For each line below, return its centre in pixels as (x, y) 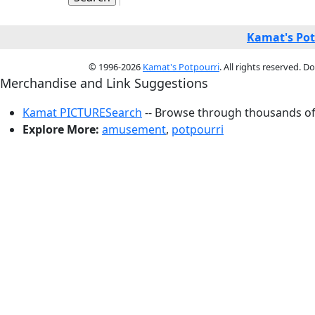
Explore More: (61, 129)
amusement (134, 129)
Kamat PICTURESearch (82, 112)
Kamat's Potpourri (181, 67)
